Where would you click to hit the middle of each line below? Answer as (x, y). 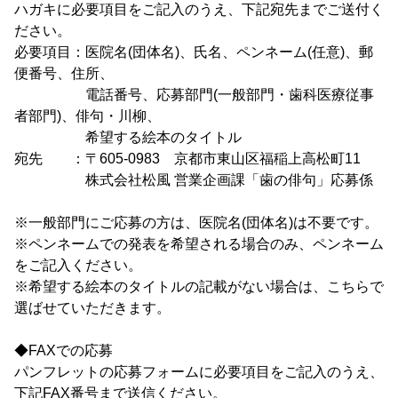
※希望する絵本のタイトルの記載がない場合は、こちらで (199, 286)
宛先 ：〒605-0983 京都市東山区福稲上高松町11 (187, 158)
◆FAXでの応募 (64, 350)
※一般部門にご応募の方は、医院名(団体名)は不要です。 (196, 222)
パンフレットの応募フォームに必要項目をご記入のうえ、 (199, 371)
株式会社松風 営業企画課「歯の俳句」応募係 (194, 179)
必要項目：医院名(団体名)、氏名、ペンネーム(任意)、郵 (194, 52)
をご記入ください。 (78, 265)
